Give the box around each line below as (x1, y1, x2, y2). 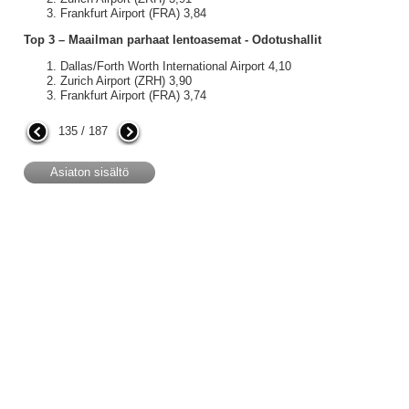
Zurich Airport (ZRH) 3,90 (59, 74, 192, 88)
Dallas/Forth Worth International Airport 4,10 (59, 59, 291, 73)
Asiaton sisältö (49, 165, 129, 179)
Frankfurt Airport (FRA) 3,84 (59, 6, 206, 20)
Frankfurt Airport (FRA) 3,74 (59, 89, 206, 102)
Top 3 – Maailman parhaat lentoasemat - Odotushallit (23, 33, 321, 47)
